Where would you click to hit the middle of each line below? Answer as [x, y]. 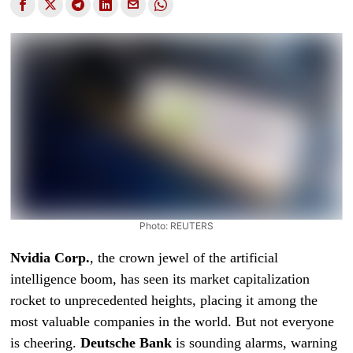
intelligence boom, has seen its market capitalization [160, 279]
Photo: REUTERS [176, 225]
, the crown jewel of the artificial [184, 257]
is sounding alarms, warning [255, 342]
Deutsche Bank [126, 342]
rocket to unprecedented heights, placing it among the [164, 300]
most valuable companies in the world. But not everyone [173, 321]
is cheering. [46, 342]
